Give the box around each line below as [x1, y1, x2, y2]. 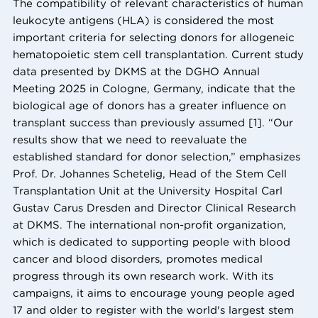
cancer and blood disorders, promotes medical [13, 252, 263, 266]
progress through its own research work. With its [13, 269, 273, 283]
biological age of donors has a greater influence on [13, 99, 286, 113]
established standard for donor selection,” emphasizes [13, 150, 300, 164]
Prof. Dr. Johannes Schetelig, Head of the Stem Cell [13, 167, 287, 181]
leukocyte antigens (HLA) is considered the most [13, 13, 274, 28]
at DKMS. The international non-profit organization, [13, 218, 286, 232]
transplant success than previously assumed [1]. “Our [13, 116, 293, 130]
